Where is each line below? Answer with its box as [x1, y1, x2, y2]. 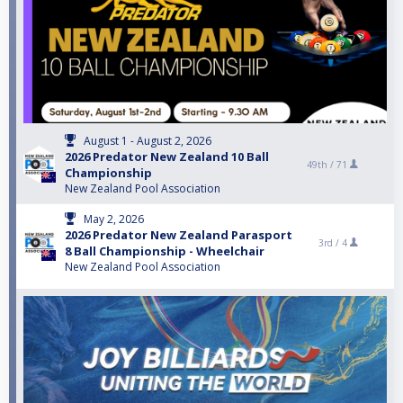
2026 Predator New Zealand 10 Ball [65, 148, 269, 166]
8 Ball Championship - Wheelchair [65, 243, 264, 260]
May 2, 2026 [84, 211, 144, 228]
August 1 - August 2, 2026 [84, 133, 211, 149]
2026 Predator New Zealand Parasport [65, 227, 292, 244]
